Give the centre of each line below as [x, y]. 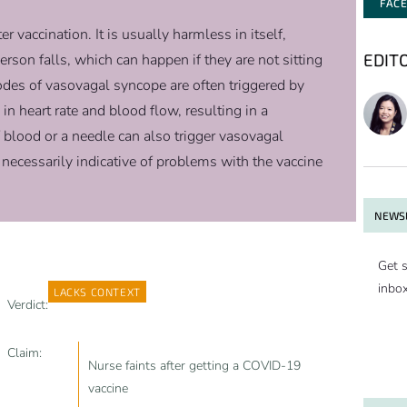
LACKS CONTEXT [97, 292]
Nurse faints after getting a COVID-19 [194, 366]
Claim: [25, 353]
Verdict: [28, 305]
